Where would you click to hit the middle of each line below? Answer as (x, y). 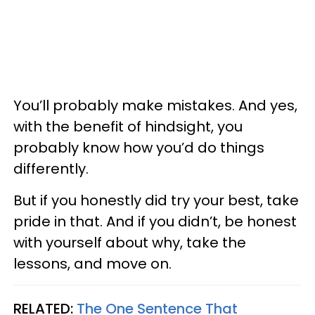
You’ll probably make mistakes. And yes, (155, 106)
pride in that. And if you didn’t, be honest (155, 222)
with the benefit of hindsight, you (128, 127)
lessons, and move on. (92, 264)
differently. (51, 169)
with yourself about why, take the (130, 243)
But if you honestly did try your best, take (156, 201)
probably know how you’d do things (139, 148)
